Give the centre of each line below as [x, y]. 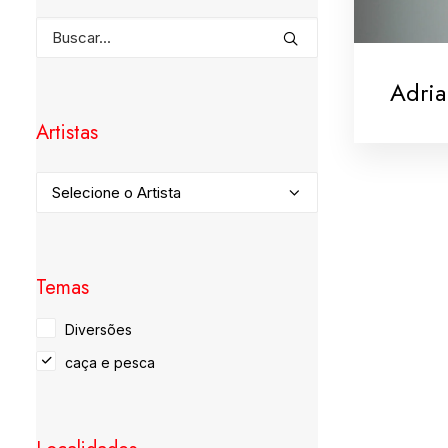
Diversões [98, 329]
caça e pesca [110, 362]
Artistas [67, 132]
